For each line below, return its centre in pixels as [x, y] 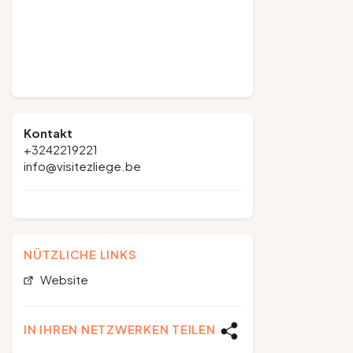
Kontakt [48, 133]
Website [63, 279]
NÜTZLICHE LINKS [80, 254]
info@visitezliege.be [82, 166]
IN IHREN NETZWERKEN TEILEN [120, 329]
